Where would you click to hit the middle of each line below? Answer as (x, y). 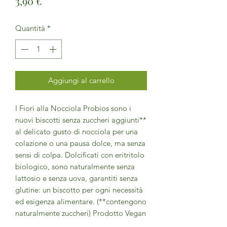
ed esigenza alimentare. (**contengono (81, 202)
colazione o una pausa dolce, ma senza (80, 143)
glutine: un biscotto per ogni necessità (79, 190)
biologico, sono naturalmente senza (75, 167)
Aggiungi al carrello (81, 81)
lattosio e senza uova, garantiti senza (77, 178)
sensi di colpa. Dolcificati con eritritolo (80, 155)
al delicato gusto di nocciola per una (77, 132)
